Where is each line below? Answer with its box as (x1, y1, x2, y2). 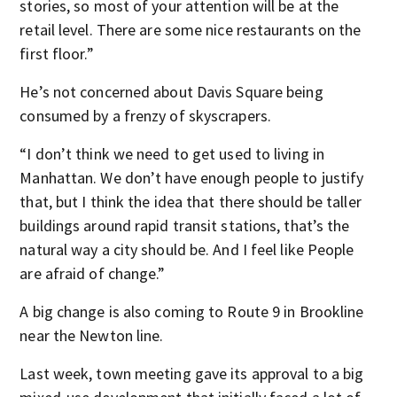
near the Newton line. (19, 325, 164, 346)
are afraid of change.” (19, 263, 166, 284)
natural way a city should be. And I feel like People (19, 239, 354, 260)
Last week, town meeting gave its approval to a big (19, 363, 364, 384)
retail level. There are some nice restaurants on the (19, 19, 362, 40)
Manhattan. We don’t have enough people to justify (19, 167, 364, 188)
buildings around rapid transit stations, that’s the (19, 215, 350, 236)
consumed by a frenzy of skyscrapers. (19, 105, 271, 126)
